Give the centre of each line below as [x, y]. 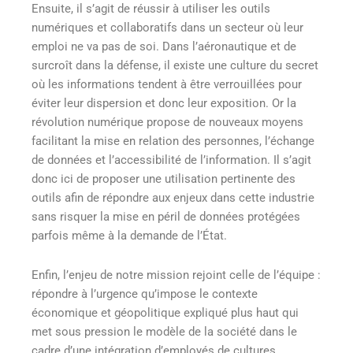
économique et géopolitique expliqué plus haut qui [165, 312]
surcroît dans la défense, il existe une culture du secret [175, 66]
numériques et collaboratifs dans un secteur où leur [167, 28]
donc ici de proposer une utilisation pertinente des [163, 179]
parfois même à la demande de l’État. [129, 236]
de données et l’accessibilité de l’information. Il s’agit [171, 160]
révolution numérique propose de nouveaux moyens [167, 123]
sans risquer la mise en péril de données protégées [166, 217]
